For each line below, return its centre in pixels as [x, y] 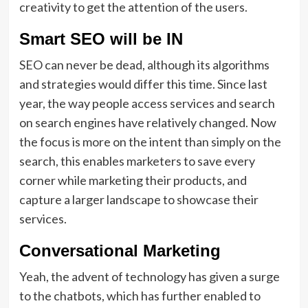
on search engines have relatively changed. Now [147, 122]
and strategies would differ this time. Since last [143, 84]
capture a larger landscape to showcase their [139, 199]
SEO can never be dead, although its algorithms [144, 65]
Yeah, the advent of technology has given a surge [149, 276]
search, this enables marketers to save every [137, 161]
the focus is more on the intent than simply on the [150, 142]
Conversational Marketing [120, 251]
